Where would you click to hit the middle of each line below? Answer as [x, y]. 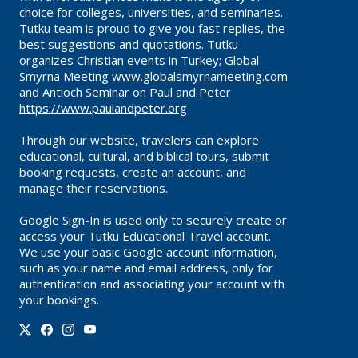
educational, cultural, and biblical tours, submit [144, 156]
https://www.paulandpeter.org [103, 108]
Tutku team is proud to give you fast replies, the [152, 28]
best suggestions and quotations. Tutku [129, 44]
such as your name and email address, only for [146, 268]
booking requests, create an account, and [133, 172]
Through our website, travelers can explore [139, 140]
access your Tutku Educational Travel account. [145, 236]
